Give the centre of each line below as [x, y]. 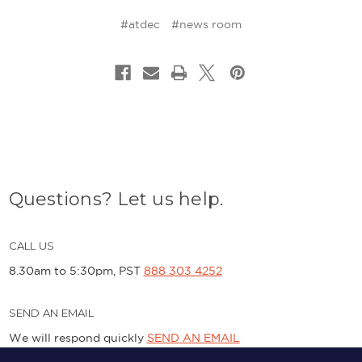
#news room [206, 24]
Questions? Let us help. [116, 199]
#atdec [140, 24]
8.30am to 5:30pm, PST [76, 270]
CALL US [32, 245]
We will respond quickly [78, 337]
